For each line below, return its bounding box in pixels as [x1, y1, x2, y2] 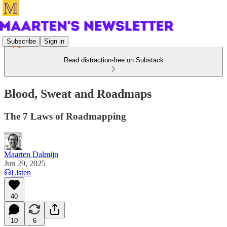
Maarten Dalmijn [4, 149, 58, 159]
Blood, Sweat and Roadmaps [4, 87, 152, 100]
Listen [11, 168, 31, 177]
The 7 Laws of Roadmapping [4, 110, 126, 122]
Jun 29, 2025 [4, 159, 46, 168]
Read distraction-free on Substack [63, 56, 164, 64]
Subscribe [7, 37, 36, 45]
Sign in [44, 37, 64, 45]
